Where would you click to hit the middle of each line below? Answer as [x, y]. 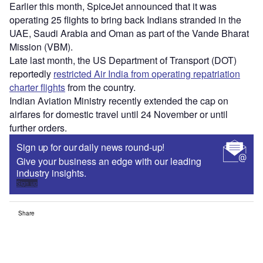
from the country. [100, 87]
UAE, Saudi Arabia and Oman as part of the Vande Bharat [129, 33]
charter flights [37, 87]
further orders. [38, 128]
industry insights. [51, 173]
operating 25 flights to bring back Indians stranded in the [125, 20]
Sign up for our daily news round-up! [91, 147]
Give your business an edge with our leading [109, 161]
